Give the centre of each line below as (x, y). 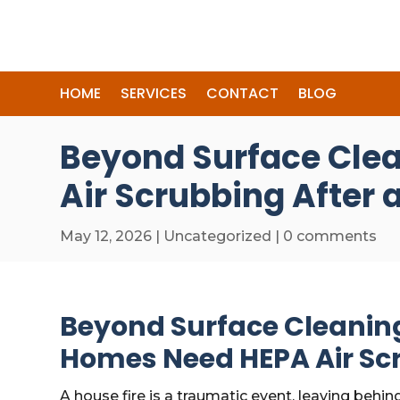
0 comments (330, 236)
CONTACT (243, 93)
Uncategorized (218, 236)
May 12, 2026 (106, 236)
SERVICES (154, 93)
